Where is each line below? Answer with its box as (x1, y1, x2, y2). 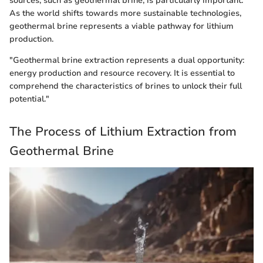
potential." (9, 93, 49, 105)
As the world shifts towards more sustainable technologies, (9, 8, 241, 19)
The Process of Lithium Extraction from (9, 123, 237, 140)
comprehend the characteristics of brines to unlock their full (9, 80, 242, 92)
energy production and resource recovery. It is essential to (9, 68, 235, 79)
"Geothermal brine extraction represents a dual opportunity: (9, 55, 244, 66)
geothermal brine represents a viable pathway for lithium (9, 21, 234, 32)
